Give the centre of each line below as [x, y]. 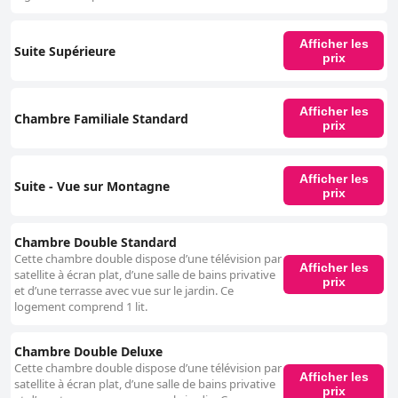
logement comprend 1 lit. [81, 307]
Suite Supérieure [65, 51]
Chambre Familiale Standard [101, 118]
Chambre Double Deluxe [88, 352]
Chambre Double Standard [96, 243]
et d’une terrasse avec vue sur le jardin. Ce [124, 291]
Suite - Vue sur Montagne [92, 186]
